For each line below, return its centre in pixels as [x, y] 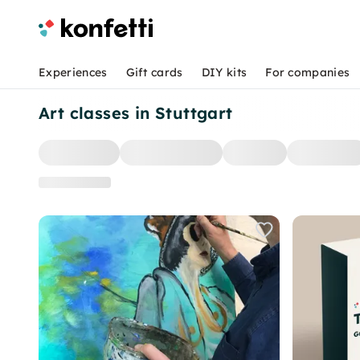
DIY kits [224, 72]
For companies [308, 72]
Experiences [73, 72]
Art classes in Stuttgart [136, 113]
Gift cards [154, 72]
